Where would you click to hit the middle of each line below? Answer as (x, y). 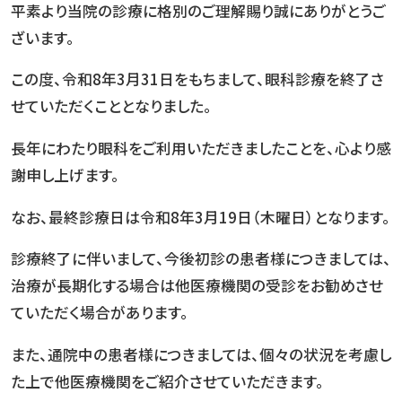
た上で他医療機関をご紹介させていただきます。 (167, 382)
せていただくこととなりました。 (111, 106)
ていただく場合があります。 (99, 313)
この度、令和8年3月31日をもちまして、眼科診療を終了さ (197, 79)
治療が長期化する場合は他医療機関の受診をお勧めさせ (197, 286)
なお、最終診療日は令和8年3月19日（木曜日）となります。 (200, 217)
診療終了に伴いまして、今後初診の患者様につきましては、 (201, 259)
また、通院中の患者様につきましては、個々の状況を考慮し (201, 355)
